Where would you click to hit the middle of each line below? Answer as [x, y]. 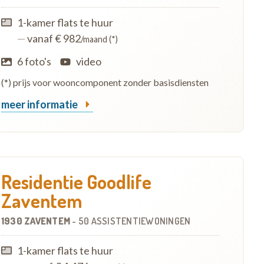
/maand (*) [99, 39]
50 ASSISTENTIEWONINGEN [134, 221]
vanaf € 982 [53, 38]
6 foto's [34, 61]
